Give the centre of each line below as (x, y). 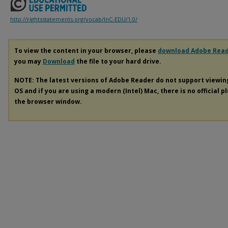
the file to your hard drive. (118, 62)
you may (28, 62)
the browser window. (48, 102)
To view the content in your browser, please (86, 51)
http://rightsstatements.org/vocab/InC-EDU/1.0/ (74, 19)
